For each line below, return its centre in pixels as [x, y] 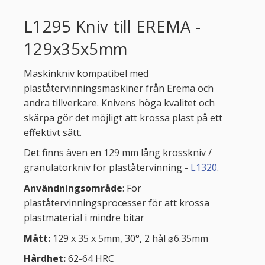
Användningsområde [73, 188]
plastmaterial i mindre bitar [84, 217]
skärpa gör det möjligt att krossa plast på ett [123, 117]
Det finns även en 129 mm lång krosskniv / [118, 153]
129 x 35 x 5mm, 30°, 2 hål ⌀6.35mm [130, 238]
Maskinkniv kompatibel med [86, 73]
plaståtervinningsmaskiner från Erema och [119, 88]
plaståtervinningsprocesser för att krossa [117, 203]
